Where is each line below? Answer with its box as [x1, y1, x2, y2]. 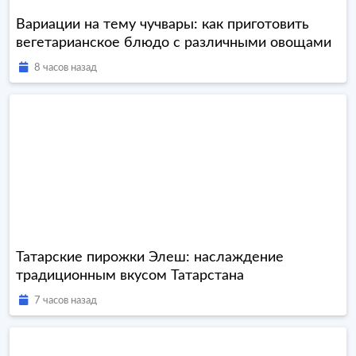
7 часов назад [34, 296, 97, 307]
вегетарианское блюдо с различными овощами [16, 36, 331, 51]
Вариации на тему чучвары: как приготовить [16, 17, 309, 33]
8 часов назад [34, 63, 97, 74]
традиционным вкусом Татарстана [16, 269, 244, 284]
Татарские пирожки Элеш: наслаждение [16, 250, 284, 265]
